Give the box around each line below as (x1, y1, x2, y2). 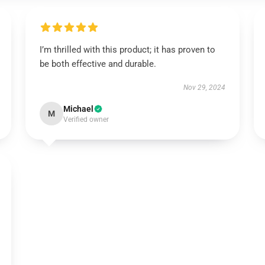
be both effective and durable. (39, 59, 156, 69)
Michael (63, 104, 93, 114)
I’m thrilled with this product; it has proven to (39, 44, 215, 55)
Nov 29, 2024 (183, 83, 226, 92)
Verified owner (63, 115, 109, 124)
